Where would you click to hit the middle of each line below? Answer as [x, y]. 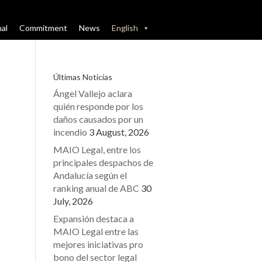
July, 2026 [73, 201]
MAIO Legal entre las [96, 231]
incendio [70, 132]
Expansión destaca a [94, 218]
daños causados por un [99, 119]
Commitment [43, 28]
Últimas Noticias [83, 77]
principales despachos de [104, 162]
